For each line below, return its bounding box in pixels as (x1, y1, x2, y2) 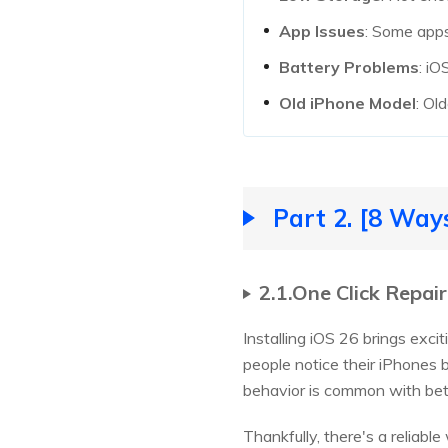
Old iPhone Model (279, 93, 416, 114)
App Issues (279, 21, 365, 42)
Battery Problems (279, 57, 419, 78)
